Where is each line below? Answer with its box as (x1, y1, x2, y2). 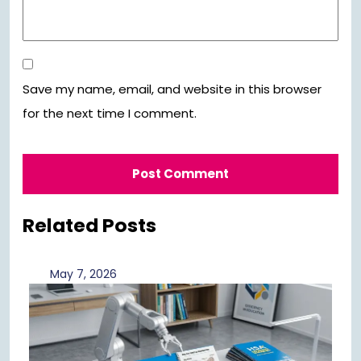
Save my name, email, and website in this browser (23, 81, 322, 98)
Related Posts (23, 212, 156, 239)
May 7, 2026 (49, 266, 117, 283)
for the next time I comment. (23, 105, 197, 122)
